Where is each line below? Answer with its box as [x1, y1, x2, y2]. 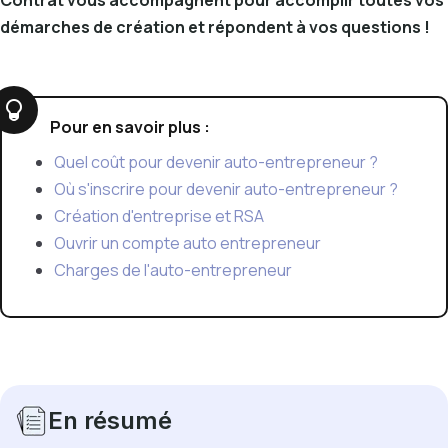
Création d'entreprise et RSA [54, 205, 264, 227]
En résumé [48, 406, 172, 435]
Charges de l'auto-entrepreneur [54, 259, 292, 281]
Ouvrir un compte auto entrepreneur [54, 232, 321, 254]
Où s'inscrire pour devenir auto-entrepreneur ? [54, 178, 398, 200]
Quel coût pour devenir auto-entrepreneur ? [54, 151, 378, 173]
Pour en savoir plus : [50, 116, 210, 138]
